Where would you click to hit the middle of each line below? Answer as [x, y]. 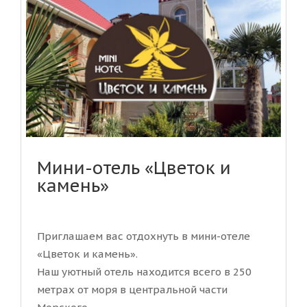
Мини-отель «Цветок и [134, 168]
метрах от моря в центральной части [132, 289]
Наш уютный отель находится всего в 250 [144, 271]
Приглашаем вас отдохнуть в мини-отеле [144, 236]
